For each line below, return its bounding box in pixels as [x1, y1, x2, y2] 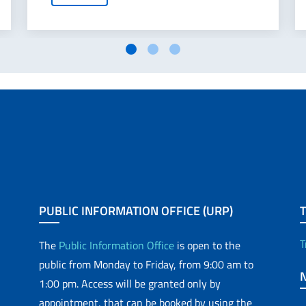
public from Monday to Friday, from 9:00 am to [39, 256, 254, 273]
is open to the [174, 237, 241, 253]
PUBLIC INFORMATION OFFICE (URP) [39, 201, 234, 220]
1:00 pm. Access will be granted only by [39, 275, 221, 292]
